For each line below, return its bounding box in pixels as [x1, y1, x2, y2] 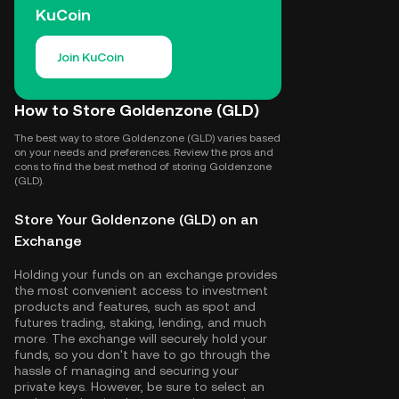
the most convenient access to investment [14, 283, 268, 297]
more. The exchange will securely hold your [14, 331, 267, 346]
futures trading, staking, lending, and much [14, 315, 266, 330]
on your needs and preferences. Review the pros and [14, 146, 273, 159]
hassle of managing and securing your [14, 363, 239, 378]
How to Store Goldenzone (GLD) [14, 101, 259, 119]
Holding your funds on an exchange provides [14, 267, 277, 281]
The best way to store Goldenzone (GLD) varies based [14, 132, 281, 144]
